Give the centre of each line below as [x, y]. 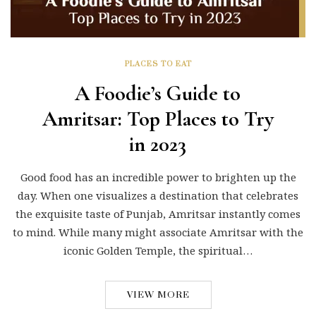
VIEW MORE [158, 294]
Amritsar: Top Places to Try [158, 119]
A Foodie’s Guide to [158, 93]
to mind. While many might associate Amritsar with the [158, 232]
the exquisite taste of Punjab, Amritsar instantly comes [158, 213]
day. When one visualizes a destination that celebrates [158, 195]
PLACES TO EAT [158, 64]
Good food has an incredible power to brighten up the [158, 177]
